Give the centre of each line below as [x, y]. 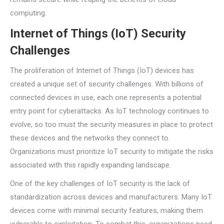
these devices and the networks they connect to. [90, 138]
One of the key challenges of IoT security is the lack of [100, 183]
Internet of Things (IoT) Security [98, 33]
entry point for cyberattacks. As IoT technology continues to [109, 111]
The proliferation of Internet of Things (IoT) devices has [102, 70]
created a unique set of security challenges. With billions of [107, 84]
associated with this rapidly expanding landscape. [90, 165]
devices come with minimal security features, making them [106, 210]
